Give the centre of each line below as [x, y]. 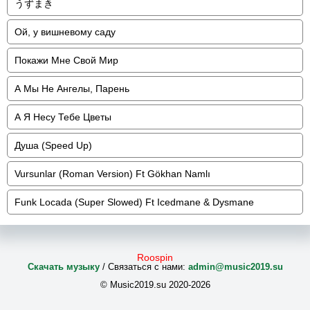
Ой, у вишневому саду [65, 32]
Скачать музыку [63, 267]
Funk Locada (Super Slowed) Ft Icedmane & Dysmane [134, 202]
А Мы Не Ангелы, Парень [72, 89]
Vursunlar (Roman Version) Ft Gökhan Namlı [112, 174]
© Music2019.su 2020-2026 [155, 285]
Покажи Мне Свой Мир [66, 60]
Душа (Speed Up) [53, 145]
